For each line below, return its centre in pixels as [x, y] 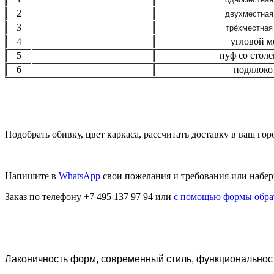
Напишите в [32, 176]
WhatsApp [80, 176]
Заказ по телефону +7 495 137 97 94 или [89, 196]
